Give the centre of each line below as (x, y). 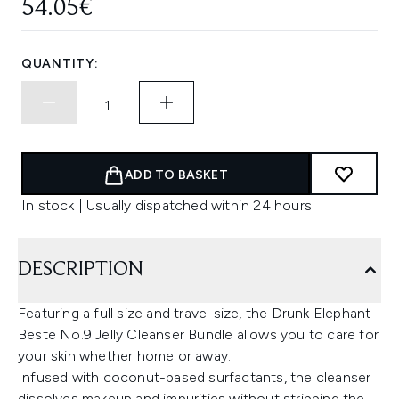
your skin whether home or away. (125, 356)
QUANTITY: (60, 64)
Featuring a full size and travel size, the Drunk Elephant (195, 313)
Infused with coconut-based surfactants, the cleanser (195, 377)
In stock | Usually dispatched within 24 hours (167, 205)
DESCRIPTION (81, 270)
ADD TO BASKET (176, 175)
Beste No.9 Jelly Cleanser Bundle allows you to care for (199, 334)
